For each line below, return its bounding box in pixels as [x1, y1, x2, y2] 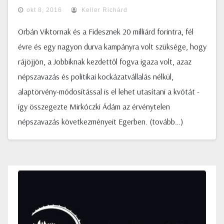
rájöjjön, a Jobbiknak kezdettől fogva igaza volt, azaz [18, 56, 191, 66]
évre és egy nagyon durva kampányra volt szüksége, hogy [18, 41, 206, 51]
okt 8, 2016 [26, 6, 62, 13]
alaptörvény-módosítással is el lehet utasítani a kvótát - [18, 86, 199, 96]
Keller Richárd [79, 6, 127, 13]
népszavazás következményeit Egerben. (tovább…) [18, 116, 183, 126]
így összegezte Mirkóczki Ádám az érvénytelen [18, 101, 170, 111]
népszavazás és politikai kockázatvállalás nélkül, [18, 71, 173, 81]
